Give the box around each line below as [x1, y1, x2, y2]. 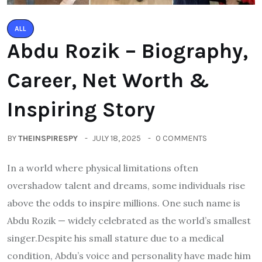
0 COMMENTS [156, 133, 207, 143]
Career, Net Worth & [7, 67, 209, 92]
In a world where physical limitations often [7, 161, 198, 174]
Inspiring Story [7, 96, 155, 122]
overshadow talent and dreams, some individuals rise [7, 179, 245, 191]
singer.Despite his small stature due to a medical [7, 232, 224, 244]
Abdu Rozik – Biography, [7, 38, 248, 63]
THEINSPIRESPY [18, 133, 78, 143]
